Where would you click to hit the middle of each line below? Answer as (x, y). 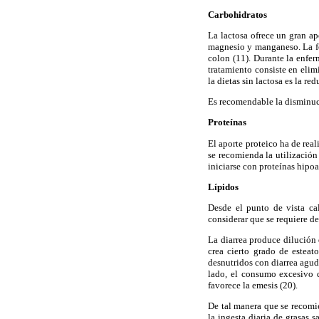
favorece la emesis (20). (253, 286)
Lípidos (223, 187)
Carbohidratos (237, 14)
